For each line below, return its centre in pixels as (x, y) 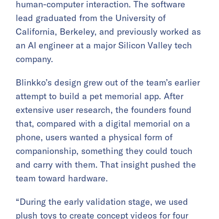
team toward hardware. (62, 178)
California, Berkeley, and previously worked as (108, 32)
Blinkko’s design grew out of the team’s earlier (108, 82)
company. (34, 59)
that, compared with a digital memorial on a (103, 123)
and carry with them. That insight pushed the (106, 164)
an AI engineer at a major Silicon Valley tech (104, 45)
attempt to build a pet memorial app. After (99, 96)
